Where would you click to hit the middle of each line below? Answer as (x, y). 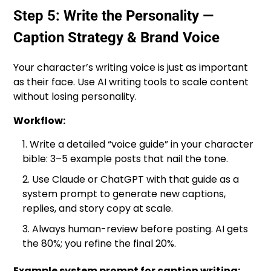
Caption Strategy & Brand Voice (117, 38)
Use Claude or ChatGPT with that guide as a (136, 180)
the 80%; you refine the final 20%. (100, 244)
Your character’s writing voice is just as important (131, 68)
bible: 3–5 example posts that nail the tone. (126, 159)
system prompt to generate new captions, (124, 194)
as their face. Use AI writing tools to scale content (131, 82)
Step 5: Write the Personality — (114, 16)
